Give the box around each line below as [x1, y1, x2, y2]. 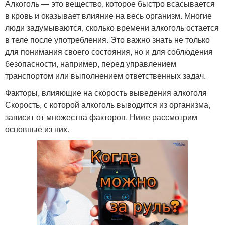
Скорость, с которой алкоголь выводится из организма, [5, 99, 210, 111]
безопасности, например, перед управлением [5, 58, 176, 70]
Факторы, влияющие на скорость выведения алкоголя [5, 87, 207, 99]
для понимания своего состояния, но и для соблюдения [5, 46, 213, 58]
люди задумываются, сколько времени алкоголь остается [5, 22, 219, 34]
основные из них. [5, 123, 69, 135]
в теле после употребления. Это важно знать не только [5, 34, 210, 46]
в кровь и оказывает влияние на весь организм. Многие [5, 10, 212, 22]
